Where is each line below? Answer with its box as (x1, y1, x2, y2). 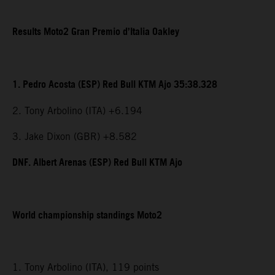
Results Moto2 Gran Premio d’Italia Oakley (12, 23, 179, 42)
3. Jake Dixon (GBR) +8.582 (12, 131, 137, 143)
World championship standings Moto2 (12, 206, 162, 226)
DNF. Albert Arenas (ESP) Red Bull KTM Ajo (12, 153, 182, 173)
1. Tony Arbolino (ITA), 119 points (12, 261, 159, 274)
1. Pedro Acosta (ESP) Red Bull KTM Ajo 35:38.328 (12, 76, 217, 95)
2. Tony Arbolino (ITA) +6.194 (12, 105, 142, 117)
